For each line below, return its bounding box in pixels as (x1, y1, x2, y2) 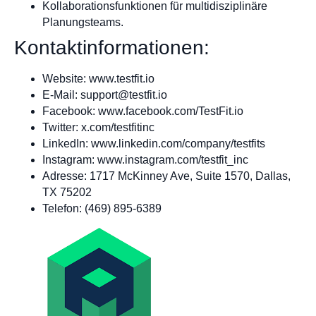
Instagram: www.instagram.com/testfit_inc (42, 154, 248, 166)
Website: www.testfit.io (42, 73, 154, 85)
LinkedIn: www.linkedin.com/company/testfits (42, 138, 265, 150)
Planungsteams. (42, 16, 123, 29)
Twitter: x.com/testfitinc (42, 121, 154, 134)
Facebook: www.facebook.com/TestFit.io (42, 105, 243, 118)
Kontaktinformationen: (14, 37, 209, 59)
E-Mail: (42, 89, 80, 102)
